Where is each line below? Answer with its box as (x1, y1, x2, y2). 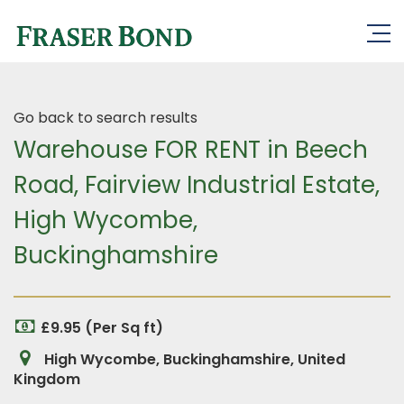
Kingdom (14, 369, 80, 390)
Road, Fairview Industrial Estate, (14, 169, 380, 201)
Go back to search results (14, 107, 197, 128)
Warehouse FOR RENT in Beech (14, 133, 368, 166)
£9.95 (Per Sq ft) (41, 317, 163, 338)
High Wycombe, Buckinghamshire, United (41, 349, 345, 370)
